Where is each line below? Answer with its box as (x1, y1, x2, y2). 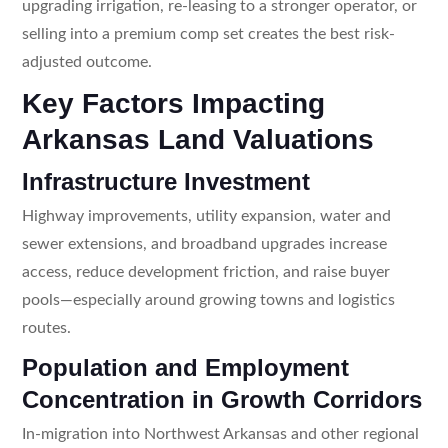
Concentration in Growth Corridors (21, 385, 422, 413)
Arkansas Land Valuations (21, 123, 374, 155)
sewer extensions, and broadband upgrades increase (21, 235, 387, 252)
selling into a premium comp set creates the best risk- (21, 25, 395, 42)
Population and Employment (21, 353, 349, 381)
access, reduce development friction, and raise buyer (21, 263, 390, 280)
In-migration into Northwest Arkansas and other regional (21, 425, 419, 442)
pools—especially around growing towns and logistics (21, 291, 395, 308)
